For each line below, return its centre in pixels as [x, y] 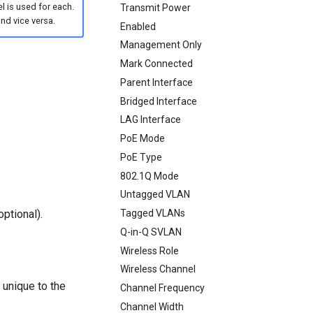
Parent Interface [156, 82]
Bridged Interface [159, 101]
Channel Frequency [162, 288]
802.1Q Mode [150, 176]
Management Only [161, 45]
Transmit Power [155, 7]
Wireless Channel [158, 269]
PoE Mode [143, 138]
